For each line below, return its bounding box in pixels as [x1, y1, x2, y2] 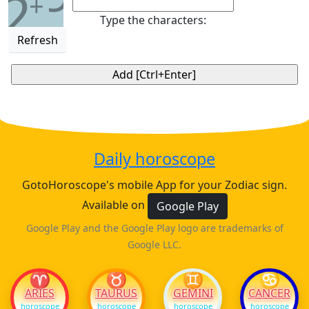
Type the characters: [100, 12, 206, 28]
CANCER [248, 286, 290, 301]
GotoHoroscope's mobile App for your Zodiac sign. [22, 177, 287, 192]
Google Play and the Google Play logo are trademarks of [26, 221, 283, 235]
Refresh [17, 32, 58, 48]
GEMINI [172, 286, 213, 301]
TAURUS [95, 286, 137, 301]
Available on [81, 197, 148, 213]
